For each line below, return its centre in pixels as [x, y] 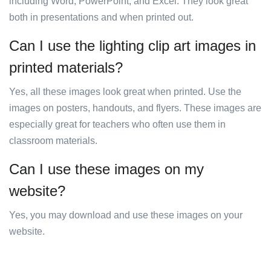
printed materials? [66, 67]
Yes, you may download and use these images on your [126, 215]
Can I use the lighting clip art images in [132, 46]
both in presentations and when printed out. [101, 17]
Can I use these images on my [106, 169]
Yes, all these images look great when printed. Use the [125, 92]
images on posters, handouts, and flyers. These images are [135, 108]
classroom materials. [53, 141]
